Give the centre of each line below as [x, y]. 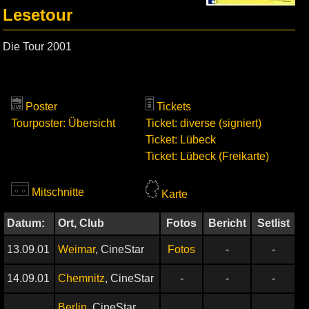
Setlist [273, 223]
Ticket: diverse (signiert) [203, 123]
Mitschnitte [58, 192]
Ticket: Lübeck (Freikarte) [207, 156]
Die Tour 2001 [37, 47]
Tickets [174, 107]
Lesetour [38, 15]
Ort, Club [81, 223]
